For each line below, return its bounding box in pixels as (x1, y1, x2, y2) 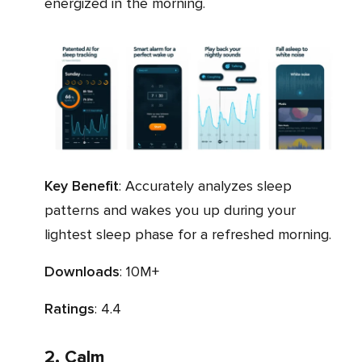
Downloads (55, 262, 120, 280)
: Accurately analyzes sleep (119, 176, 292, 195)
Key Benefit (53, 176, 119, 195)
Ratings (53, 299, 95, 318)
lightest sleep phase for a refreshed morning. (44, 225, 331, 243)
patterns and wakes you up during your (44, 200, 296, 219)
